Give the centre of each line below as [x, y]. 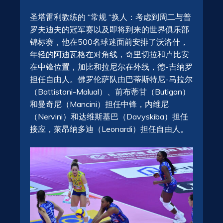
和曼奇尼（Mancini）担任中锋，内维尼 [99, 104]
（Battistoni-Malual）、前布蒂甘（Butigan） [110, 92]
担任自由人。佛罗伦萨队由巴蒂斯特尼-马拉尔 [111, 79]
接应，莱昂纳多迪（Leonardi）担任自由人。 [109, 129]
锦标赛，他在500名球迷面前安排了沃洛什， [109, 42]
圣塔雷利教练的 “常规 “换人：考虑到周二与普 [111, 17]
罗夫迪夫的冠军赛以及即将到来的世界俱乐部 [110, 30]
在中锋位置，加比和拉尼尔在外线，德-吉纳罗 [111, 67]
